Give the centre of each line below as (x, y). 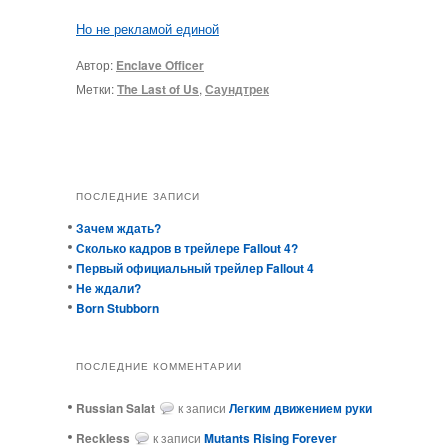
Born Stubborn (117, 307)
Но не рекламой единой (147, 29)
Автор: (96, 64)
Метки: (95, 88)
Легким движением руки (300, 408)
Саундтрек (237, 88)
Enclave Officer (160, 64)
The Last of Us (158, 88)
